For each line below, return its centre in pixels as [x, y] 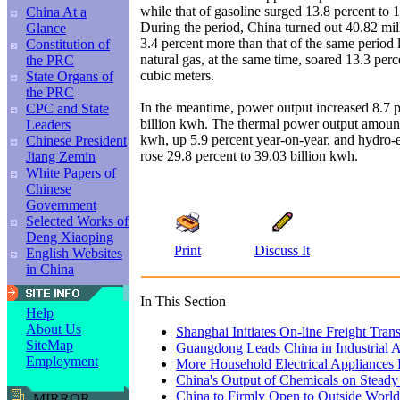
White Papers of [71, 173]
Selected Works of [77, 221]
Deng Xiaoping [70, 237]
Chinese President [76, 141]
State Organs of [70, 76]
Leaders [48, 125]
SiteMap [50, 345]
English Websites [74, 253]
